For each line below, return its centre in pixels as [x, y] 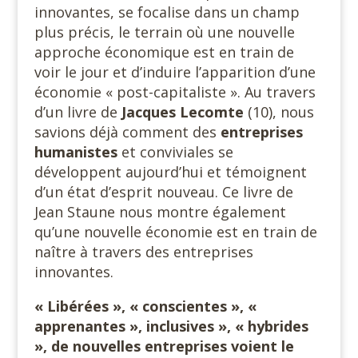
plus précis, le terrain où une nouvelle [164, 32]
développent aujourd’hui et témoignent [170, 172]
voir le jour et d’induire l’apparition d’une [175, 72]
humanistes [76, 152]
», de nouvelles [87, 346]
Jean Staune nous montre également [160, 212]
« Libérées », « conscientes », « [145, 306]
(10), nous [278, 112]
